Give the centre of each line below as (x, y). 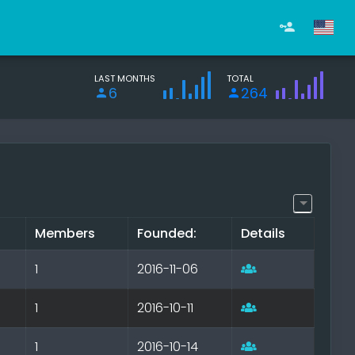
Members (65, 234)
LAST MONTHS (125, 78)
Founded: (167, 234)
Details (263, 234)
